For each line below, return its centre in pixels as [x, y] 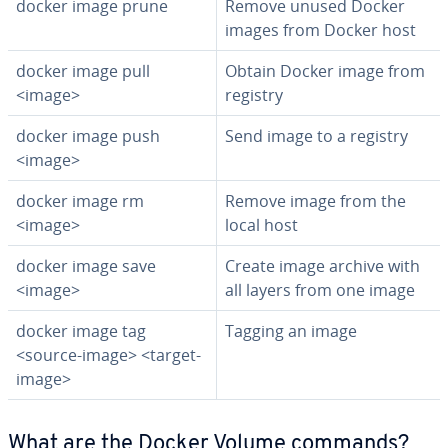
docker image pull [83, 71]
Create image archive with [322, 266]
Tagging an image [291, 331]
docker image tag [81, 331]
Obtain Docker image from [325, 71]
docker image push [88, 136]
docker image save [86, 266]
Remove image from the [315, 201]
